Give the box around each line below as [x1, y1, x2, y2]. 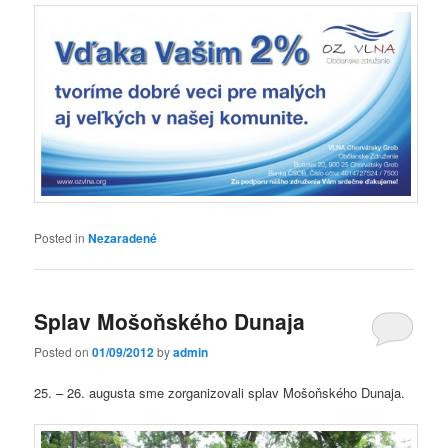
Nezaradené [88, 229, 158, 248]
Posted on [34, 343, 93, 361]
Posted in [34, 229, 86, 247]
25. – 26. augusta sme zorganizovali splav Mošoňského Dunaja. [34, 383, 406, 403]
